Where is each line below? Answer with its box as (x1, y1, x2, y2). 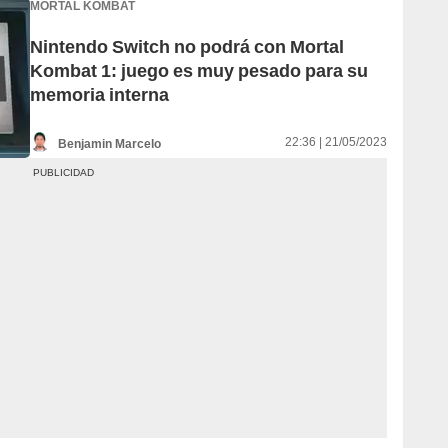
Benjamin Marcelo (58, 136, 161, 151)
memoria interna (30, 84, 169, 106)
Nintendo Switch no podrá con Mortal (30, 36, 344, 58)
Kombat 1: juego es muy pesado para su (30, 60, 368, 82)
